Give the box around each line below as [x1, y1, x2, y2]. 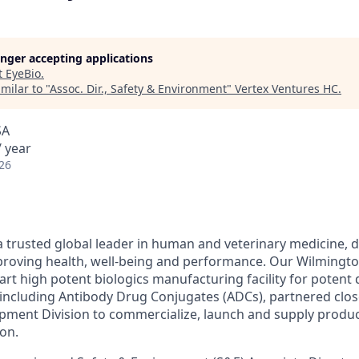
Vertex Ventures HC [235, 81, 338, 96]
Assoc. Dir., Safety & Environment [50, 81, 227, 96]
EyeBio [6, 66, 41, 81]
